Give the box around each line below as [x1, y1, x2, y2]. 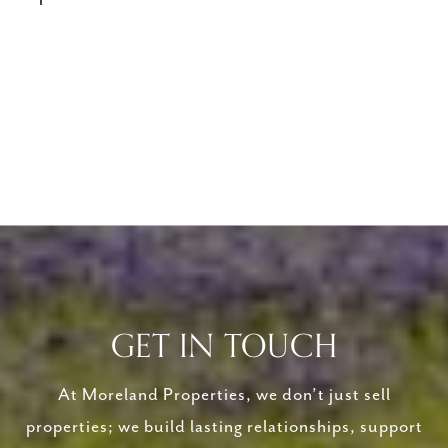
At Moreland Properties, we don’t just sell [57, 385, 391, 406]
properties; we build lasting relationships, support [25, 417, 423, 438]
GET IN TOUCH [110, 321, 338, 374]
